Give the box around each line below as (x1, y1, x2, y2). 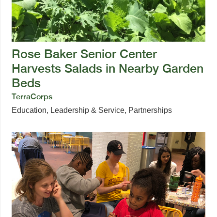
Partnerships (128, 106, 172, 114)
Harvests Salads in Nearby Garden (12, 61, 203, 76)
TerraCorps (12, 92, 52, 101)
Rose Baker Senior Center (12, 46, 157, 61)
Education (12, 106, 46, 114)
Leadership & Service (50, 106, 124, 114)
